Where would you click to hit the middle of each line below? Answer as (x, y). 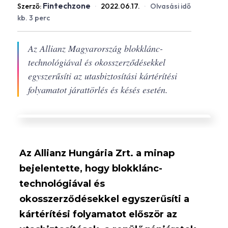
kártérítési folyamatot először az (98, 214)
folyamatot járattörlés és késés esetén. (98, 90)
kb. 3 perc (33, 18)
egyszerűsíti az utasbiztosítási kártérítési (102, 76)
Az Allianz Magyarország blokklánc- (95, 48)
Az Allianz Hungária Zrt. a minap (97, 153)
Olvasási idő (170, 6)
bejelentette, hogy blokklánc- (91, 168)
